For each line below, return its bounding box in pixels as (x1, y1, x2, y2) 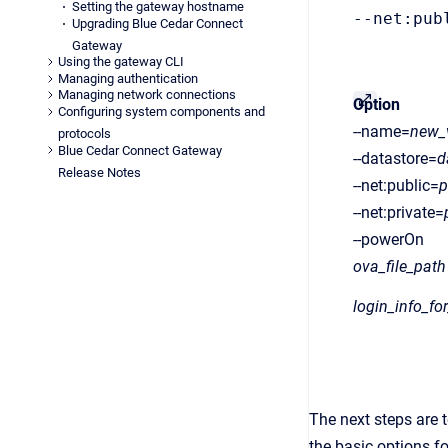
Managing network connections (57, 87, 236, 103)
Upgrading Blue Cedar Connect (72, 15, 244, 31)
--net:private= (353, 203, 444, 222)
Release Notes (57, 164, 141, 180)
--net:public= (353, 176, 439, 195)
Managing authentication (57, 70, 198, 86)
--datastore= (353, 149, 437, 168)
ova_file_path (353, 257, 446, 276)
